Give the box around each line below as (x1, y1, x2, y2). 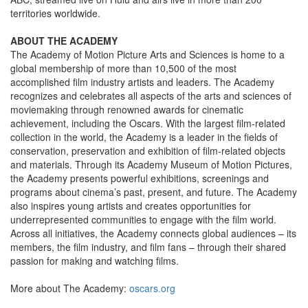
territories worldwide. (10, 6, 100, 21)
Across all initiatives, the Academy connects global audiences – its (10, 226, 296, 241)
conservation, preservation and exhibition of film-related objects (10, 144, 285, 158)
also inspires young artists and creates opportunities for (10, 199, 251, 213)
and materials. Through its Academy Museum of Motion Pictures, (10, 157, 292, 172)
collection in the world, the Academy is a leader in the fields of (10, 130, 278, 144)
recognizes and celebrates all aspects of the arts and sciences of (10, 89, 291, 103)
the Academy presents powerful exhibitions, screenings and (10, 171, 269, 186)
